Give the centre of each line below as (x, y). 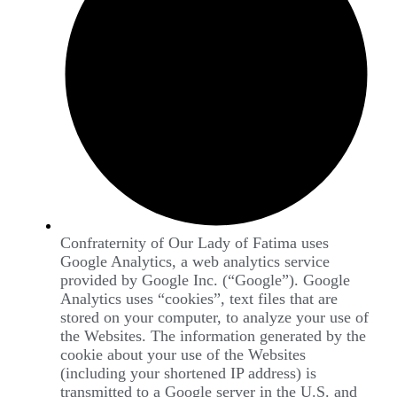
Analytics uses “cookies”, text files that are (199, 299)
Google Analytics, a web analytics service (195, 262)
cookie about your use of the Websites (183, 355)
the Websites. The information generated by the (213, 336)
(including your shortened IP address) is (188, 374)
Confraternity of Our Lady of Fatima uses (195, 243)
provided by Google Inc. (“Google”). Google (205, 280)
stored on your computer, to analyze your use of (214, 318)
